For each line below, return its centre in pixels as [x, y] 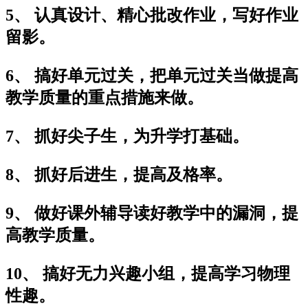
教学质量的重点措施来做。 [104, 97]
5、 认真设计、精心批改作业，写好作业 [152, 15]
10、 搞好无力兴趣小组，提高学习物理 [148, 273]
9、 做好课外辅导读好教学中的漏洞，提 [152, 213]
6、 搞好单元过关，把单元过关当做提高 [152, 75]
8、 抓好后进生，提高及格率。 [119, 174]
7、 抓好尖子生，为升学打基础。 [127, 136]
